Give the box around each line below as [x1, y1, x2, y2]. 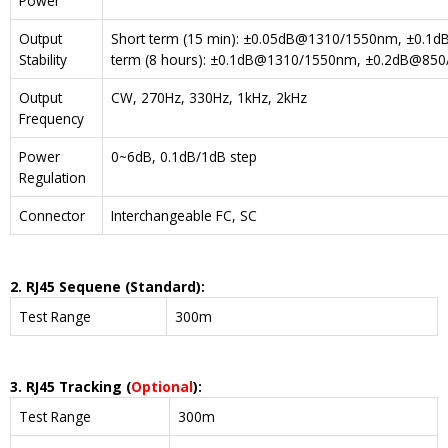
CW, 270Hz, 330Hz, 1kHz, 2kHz [111, 88, 307, 108]
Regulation [19, 168, 86, 188]
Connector [19, 206, 85, 226]
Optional [131, 377, 193, 397]
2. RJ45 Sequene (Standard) [10, 276, 201, 296]
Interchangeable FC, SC [111, 206, 257, 226]
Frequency [19, 109, 84, 129]
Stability [19, 50, 67, 70]
